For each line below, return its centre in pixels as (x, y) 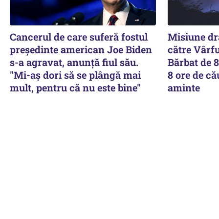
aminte (184, 87)
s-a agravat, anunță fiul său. (74, 62)
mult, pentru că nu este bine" (75, 87)
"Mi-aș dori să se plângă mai (75, 75)
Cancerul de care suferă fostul (79, 36)
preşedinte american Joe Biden (81, 49)
